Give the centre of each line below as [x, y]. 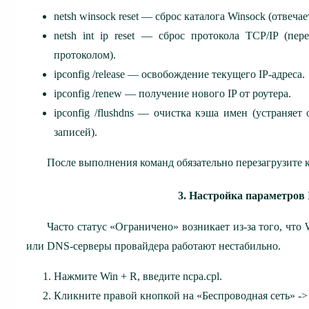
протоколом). [85, 54]
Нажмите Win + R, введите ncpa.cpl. [138, 276]
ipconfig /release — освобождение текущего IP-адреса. [179, 74]
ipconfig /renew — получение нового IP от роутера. [172, 93]
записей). [76, 132]
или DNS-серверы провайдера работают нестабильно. [153, 246]
